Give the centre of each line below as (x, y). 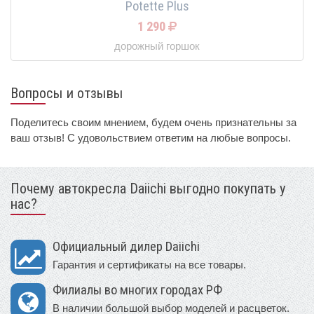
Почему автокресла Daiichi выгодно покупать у (148, 188)
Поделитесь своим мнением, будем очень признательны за (153, 122)
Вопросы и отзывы (67, 93)
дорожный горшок (157, 46)
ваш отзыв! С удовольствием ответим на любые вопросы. (151, 137)
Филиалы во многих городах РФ (137, 290)
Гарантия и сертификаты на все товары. (149, 264)
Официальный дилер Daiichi (126, 246)
